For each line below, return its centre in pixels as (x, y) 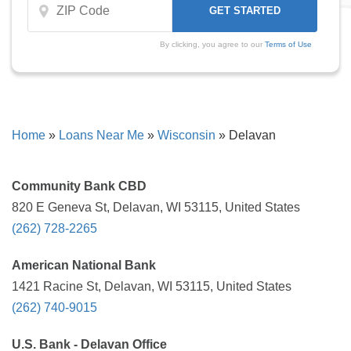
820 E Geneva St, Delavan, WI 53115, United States (156, 207)
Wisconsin (186, 135)
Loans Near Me (101, 135)
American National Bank (84, 265)
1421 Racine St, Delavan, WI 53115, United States (152, 286)
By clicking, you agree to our (212, 44)
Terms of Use (288, 44)
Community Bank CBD (79, 186)
